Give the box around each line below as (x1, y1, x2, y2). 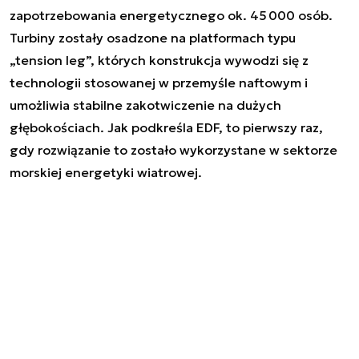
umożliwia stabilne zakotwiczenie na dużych (10, 96, 281, 113)
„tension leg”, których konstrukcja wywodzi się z (10, 51, 309, 68)
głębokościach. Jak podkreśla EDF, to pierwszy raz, (10, 119, 323, 135)
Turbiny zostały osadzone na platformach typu (10, 29, 296, 46)
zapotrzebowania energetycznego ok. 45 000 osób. (10, 6, 333, 23)
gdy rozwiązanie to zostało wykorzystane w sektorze (10, 141, 337, 158)
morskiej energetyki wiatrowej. (10, 163, 202, 180)
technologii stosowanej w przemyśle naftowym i (10, 74, 308, 91)
